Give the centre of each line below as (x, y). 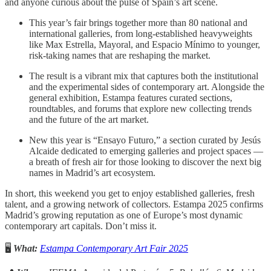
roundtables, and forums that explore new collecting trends (140, 109)
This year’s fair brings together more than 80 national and (138, 23)
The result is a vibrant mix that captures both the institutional (144, 76)
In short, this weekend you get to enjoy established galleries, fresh (130, 194)
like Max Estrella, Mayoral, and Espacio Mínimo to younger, (145, 45)
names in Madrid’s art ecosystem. (92, 173)
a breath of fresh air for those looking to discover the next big (145, 162)
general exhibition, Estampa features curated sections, (131, 98)
